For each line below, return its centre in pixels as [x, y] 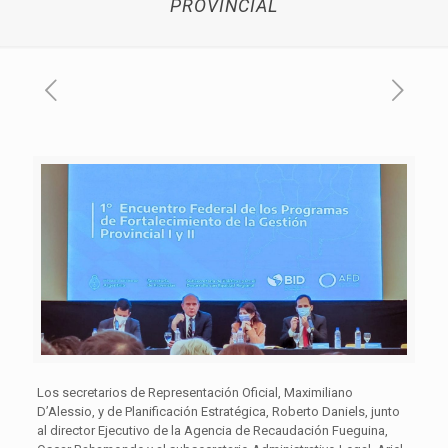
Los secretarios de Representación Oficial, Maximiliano [194, 392]
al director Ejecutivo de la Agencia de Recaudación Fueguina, [212, 430]
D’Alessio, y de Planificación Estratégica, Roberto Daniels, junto [218, 411]
